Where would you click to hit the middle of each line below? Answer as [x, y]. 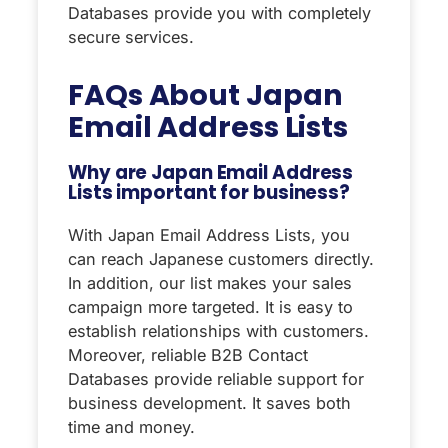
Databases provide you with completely [219, 12]
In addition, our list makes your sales [210, 282]
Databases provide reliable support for [216, 378]
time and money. [131, 426]
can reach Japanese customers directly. [221, 258]
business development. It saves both [209, 402]
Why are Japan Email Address [211, 172]
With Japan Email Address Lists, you [209, 234]
